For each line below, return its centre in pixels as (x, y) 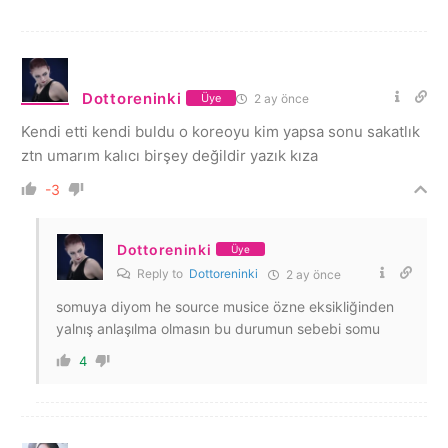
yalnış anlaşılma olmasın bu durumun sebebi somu (218, 328)
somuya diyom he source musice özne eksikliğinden (225, 306)
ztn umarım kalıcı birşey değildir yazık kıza (169, 155)
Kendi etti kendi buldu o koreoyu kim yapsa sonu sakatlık (220, 131)
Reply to (161, 273)
